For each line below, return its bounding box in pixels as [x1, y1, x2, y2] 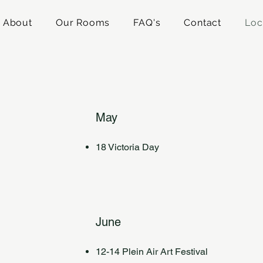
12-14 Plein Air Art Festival [96, 246, 208, 257]
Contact [184, 17, 222, 28]
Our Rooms [55, 17, 110, 28]
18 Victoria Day [96, 141, 160, 153]
